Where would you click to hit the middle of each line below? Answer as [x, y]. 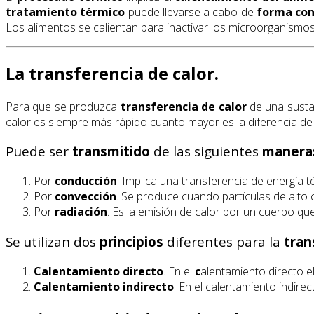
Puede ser [39, 151]
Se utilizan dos [53, 241]
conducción [86, 181]
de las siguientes [206, 151]
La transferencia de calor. [112, 73]
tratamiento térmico [66, 12]
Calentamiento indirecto [104, 286]
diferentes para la [224, 241]
